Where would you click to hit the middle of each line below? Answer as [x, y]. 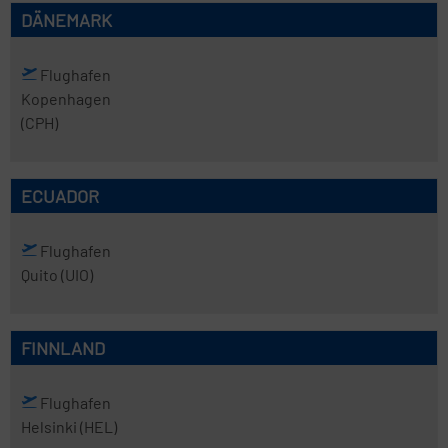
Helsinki [50, 426]
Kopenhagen [66, 98]
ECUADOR [60, 196]
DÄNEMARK [66, 20]
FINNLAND [63, 348]
